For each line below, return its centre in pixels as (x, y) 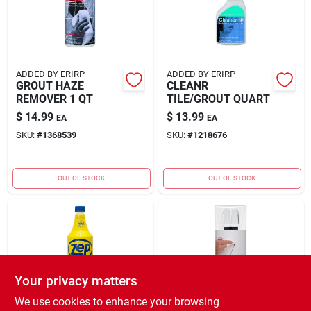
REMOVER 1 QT (54, 99)
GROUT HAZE (50, 85)
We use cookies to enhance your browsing (117, 302)
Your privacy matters (76, 281)
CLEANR (187, 85)
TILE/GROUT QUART (218, 99)
